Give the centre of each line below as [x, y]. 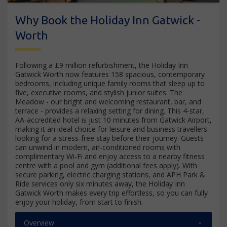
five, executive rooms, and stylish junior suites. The [99, 93]
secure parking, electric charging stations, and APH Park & [110, 175]
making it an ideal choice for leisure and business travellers [111, 129]
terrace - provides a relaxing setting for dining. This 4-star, [110, 111]
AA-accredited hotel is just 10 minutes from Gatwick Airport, [113, 120]
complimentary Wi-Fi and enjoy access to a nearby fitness [110, 157]
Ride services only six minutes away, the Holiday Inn [100, 184]
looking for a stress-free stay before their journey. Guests [109, 138]
